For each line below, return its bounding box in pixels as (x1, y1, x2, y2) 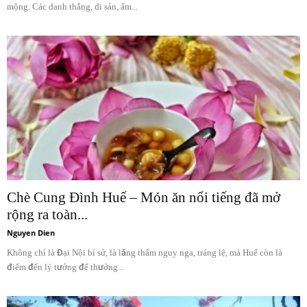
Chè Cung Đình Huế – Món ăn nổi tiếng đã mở (7, 189, 280, 206)
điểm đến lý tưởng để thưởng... (7, 262, 124, 273)
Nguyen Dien (7, 228, 55, 238)
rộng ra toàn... (7, 206, 88, 223)
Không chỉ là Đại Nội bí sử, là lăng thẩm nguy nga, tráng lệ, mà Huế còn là (7, 247, 282, 258)
